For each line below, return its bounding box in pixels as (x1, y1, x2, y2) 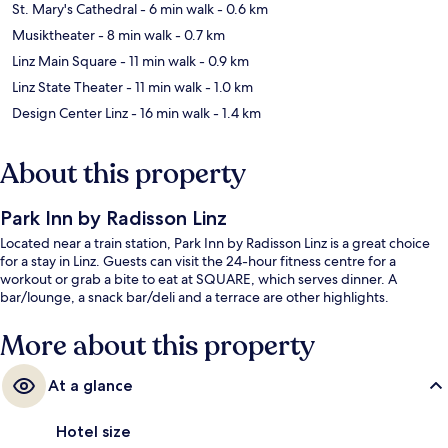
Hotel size (56, 422, 131, 442)
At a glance (48, 376, 133, 396)
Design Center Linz (12, 104, 128, 123)
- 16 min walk (128, 104, 210, 123)
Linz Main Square (12, 52, 117, 71)
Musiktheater (12, 26, 95, 45)
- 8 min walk (95, 26, 172, 45)
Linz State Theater (12, 78, 123, 97)
